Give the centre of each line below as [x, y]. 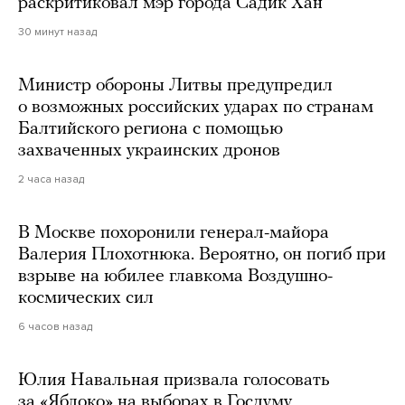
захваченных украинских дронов [149, 151]
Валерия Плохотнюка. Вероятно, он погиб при [202, 254]
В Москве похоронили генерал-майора [174, 233]
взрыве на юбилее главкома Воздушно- [175, 276]
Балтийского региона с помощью [151, 129]
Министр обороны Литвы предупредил [175, 85]
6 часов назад [55, 326]
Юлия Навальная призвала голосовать [174, 380]
